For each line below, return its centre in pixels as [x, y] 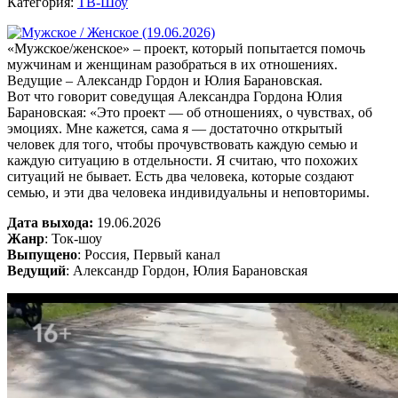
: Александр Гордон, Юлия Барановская [187, 270]
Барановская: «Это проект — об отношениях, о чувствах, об [190, 112]
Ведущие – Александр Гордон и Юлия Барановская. [165, 80]
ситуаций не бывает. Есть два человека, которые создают [180, 176]
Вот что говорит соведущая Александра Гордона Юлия [175, 96]
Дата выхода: [50, 222]
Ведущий [36, 270]
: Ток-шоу [73, 238]
